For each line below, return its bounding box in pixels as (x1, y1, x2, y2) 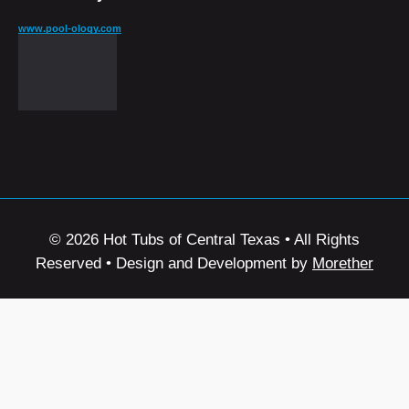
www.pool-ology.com (18, 22, 121, 34)
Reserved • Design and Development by (36, 254, 312, 272)
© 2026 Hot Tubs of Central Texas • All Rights (49, 230, 360, 248)
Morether (312, 254, 373, 272)
